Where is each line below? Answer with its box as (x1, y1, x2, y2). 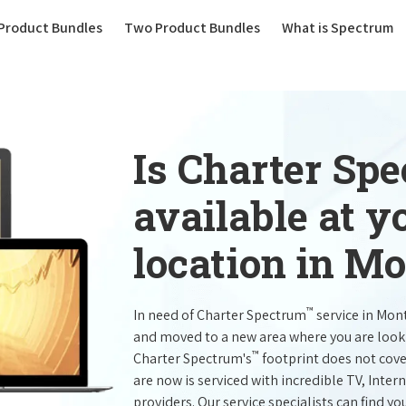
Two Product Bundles (124, 17, 260, 37)
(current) (101, 16, 159, 36)
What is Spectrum (282, 17, 393, 37)
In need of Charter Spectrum (132, 305, 306, 324)
